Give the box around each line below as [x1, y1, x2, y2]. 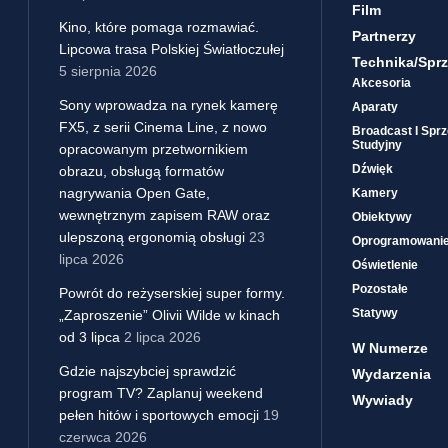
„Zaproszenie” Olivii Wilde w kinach [59, 306, 280, 323]
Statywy [351, 305, 398, 320]
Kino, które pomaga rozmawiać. [59, 18, 259, 35]
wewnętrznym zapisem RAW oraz [59, 206, 270, 223]
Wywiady [351, 391, 413, 408]
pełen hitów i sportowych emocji [59, 406, 259, 423]
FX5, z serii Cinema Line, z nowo [59, 118, 267, 135]
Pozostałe [351, 281, 408, 296]
